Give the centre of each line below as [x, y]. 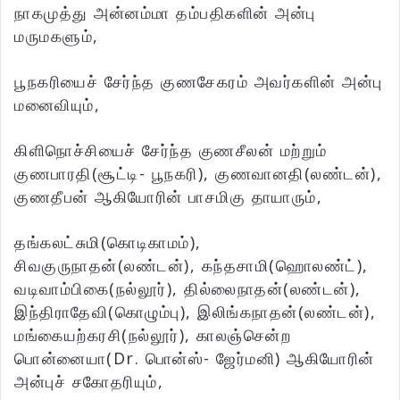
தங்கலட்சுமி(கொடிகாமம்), [108, 242]
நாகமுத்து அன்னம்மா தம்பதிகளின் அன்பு [165, 13]
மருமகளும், [57, 36]
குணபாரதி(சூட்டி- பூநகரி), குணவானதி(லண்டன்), [198, 174]
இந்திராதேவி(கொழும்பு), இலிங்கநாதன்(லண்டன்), [195, 312]
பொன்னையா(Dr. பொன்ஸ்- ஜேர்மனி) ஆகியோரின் [195, 358]
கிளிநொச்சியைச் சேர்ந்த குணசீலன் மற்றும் [171, 150]
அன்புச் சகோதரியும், [89, 382]
